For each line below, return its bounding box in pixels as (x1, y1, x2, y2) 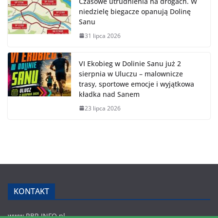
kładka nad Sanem (79, 89, 140, 99)
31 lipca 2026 (85, 31, 121, 40)
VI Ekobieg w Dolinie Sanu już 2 (79, 58, 181, 68)
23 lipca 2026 (85, 104, 121, 112)
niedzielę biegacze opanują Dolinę (79, 6, 191, 16)
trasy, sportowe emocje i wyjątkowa (79, 79, 194, 89)
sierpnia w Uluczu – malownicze (79, 69, 183, 78)
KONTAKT (14, 185, 49, 197)
